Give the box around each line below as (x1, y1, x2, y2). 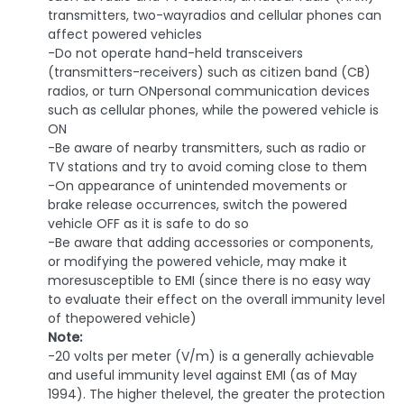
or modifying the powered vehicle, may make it (48, 252, 347, 271)
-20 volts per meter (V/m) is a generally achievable (48, 347, 374, 366)
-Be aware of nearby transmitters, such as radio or (48, 139, 366, 158)
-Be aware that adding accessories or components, (48, 234, 373, 252)
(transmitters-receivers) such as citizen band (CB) (48, 63, 371, 82)
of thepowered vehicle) (48, 309, 197, 328)
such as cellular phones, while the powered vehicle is (48, 101, 379, 120)
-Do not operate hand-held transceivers (48, 44, 303, 63)
